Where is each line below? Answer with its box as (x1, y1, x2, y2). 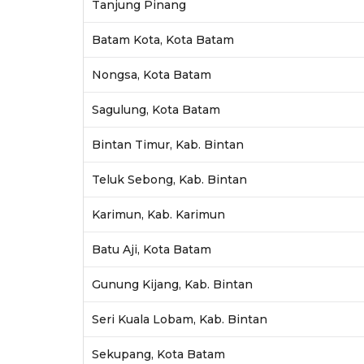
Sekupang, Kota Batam (91, 346, 225, 362)
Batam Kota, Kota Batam (91, 32, 234, 47)
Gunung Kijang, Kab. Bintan (91, 276, 253, 292)
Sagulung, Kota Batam (91, 102, 220, 117)
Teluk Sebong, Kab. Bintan (91, 171, 247, 187)
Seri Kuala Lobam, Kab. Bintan (91, 311, 267, 327)
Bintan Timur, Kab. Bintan (91, 136, 244, 152)
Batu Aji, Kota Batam (91, 241, 211, 257)
